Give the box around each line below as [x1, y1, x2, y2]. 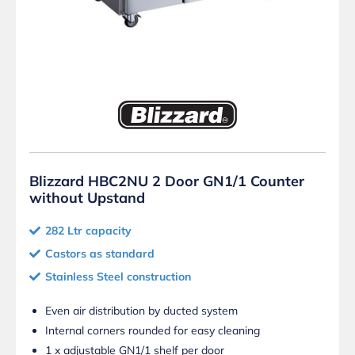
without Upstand [29, 189, 145, 208]
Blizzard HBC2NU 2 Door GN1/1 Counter [29, 172, 304, 191]
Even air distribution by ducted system [45, 303, 238, 319]
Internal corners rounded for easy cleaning [45, 323, 260, 338]
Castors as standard [45, 246, 155, 261]
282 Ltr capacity [45, 223, 132, 239]
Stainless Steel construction [45, 269, 191, 284]
